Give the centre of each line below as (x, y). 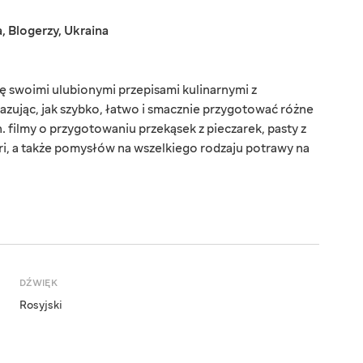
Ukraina (86, 31)
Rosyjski (41, 306)
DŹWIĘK (38, 284)
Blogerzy (33, 31)
